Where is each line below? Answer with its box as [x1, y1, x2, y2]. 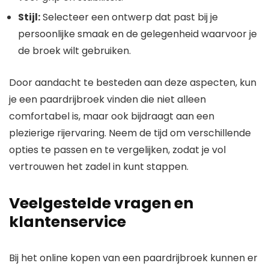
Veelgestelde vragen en [9, 193, 193, 214]
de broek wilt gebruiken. [18, 44, 131, 58]
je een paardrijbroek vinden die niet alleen [9, 92, 206, 107]
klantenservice [9, 211, 126, 233]
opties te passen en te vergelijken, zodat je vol [9, 143, 226, 157]
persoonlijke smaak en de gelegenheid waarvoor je [18, 27, 257, 41]
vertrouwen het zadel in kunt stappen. [9, 160, 189, 174]
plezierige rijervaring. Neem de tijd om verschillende [9, 126, 251, 141]
